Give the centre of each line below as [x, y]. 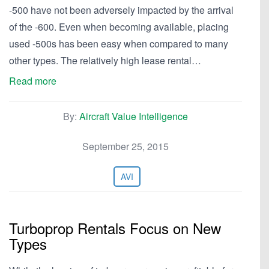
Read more [33, 81]
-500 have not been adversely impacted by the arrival [121, 10]
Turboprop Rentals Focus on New [115, 228]
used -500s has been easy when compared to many [119, 44]
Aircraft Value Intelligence [134, 116]
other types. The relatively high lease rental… [105, 60]
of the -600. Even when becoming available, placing [119, 27]
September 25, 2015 [125, 146]
